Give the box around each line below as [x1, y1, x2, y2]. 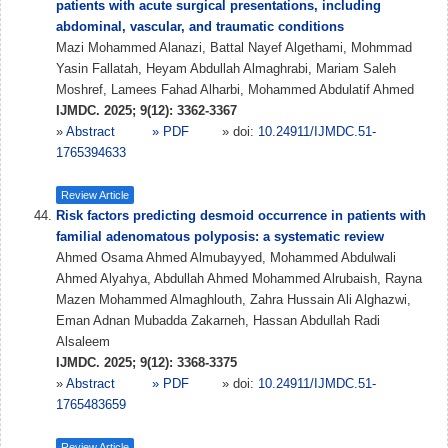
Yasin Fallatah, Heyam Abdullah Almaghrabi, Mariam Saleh [56, 61, 396, 76]
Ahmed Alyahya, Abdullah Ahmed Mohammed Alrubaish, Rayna [56, 271, 422, 286]
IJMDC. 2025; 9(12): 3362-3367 [56, 103, 237, 118]
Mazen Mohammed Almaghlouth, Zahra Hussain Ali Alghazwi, [56, 292, 411, 307]
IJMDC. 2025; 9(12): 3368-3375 [56, 355, 237, 370]
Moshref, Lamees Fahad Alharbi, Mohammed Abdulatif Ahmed [56, 82, 414, 97]
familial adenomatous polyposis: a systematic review [56, 229, 384, 244]
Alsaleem [56, 334, 110, 349]
